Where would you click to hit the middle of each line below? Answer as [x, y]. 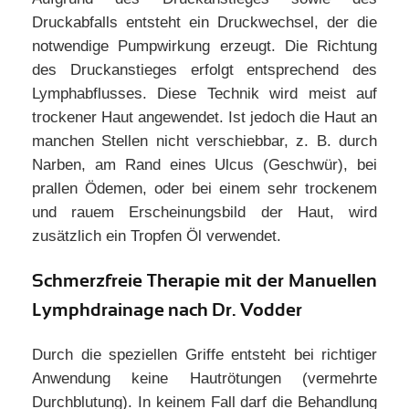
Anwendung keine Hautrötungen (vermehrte [204, 378]
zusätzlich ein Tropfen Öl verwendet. [157, 236]
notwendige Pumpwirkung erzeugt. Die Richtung [204, 46]
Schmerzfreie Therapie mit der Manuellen [204, 281]
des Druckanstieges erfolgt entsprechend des [204, 70]
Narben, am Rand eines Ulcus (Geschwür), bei [204, 165]
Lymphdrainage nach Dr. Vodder [167, 310]
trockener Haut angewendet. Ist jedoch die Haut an [204, 117]
